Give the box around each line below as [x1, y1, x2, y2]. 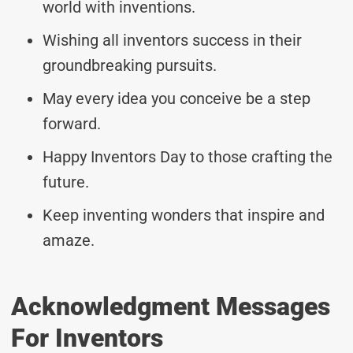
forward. [43, 113, 101, 133]
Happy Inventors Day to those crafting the [43, 147, 333, 166]
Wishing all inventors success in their [43, 30, 302, 50]
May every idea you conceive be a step [43, 88, 310, 108]
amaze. [43, 230, 95, 250]
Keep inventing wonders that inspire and [43, 205, 325, 225]
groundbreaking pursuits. [43, 55, 217, 75]
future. [43, 172, 89, 191]
